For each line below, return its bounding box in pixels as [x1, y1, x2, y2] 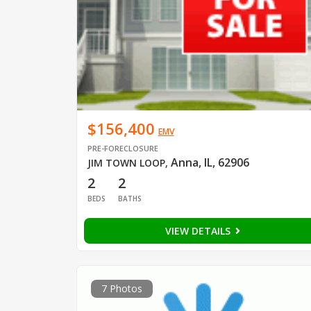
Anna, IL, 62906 [170, 155, 249, 171]
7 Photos [101, 282, 142, 296]
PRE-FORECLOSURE [87, 143, 158, 154]
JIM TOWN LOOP [87, 156, 165, 170]
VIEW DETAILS [165, 224, 233, 238]
